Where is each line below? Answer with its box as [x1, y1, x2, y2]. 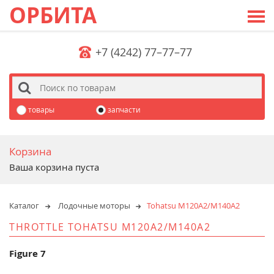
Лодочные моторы [57, 199, 130, 211]
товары [26, 105, 54, 115]
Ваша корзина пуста [9, 161, 99, 174]
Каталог [9, 199, 39, 211]
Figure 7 [9, 246, 46, 260]
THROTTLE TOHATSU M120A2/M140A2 [9, 220, 210, 234]
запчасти [106, 105, 141, 115]
